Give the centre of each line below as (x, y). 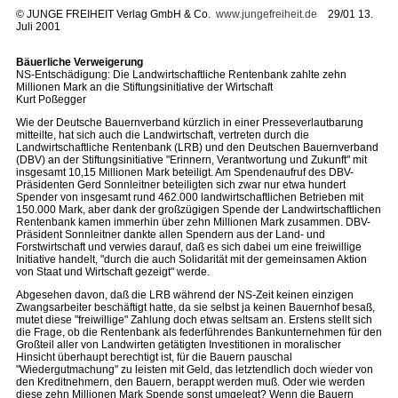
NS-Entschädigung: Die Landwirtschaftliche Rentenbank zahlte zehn (181, 75)
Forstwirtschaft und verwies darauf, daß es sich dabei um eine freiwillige (189, 247)
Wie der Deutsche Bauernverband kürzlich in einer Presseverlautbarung (190, 123)
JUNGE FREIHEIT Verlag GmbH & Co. (120, 14)
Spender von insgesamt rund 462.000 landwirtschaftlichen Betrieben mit (190, 197)
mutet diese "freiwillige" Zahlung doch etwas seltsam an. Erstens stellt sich (194, 320)
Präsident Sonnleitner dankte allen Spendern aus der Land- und (171, 235)
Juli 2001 (38, 27)
